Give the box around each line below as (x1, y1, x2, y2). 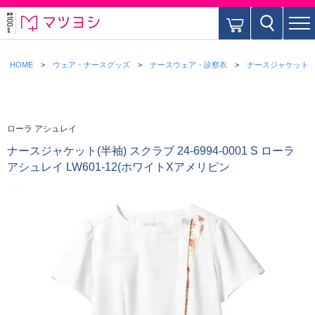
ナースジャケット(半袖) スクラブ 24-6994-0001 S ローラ (7, 145, 295, 157)
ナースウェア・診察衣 (150, 60, 227, 69)
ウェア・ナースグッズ (53, 60, 130, 69)
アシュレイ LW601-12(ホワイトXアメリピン (7, 161, 230, 173)
